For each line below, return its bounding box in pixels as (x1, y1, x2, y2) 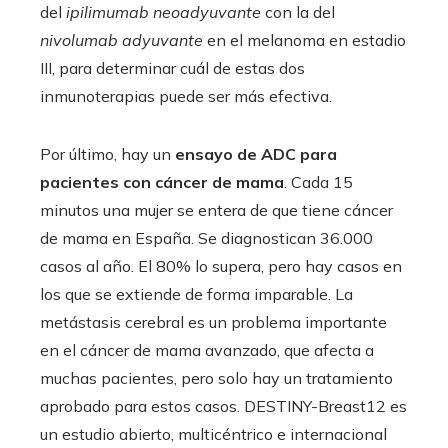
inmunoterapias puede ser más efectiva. (40, 85, 332, 106)
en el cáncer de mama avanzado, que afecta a (40, 339, 374, 360)
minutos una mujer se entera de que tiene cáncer (40, 199, 393, 220)
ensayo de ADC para (175, 143, 337, 164)
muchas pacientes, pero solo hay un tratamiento (40, 367, 393, 388)
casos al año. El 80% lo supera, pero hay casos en (40, 255, 402, 276)
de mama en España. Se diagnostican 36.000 (40, 227, 373, 248)
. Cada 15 (284, 171, 353, 192)
